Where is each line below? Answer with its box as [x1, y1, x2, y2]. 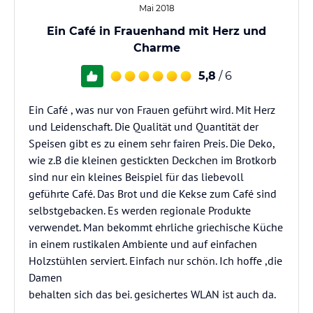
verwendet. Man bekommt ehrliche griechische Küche [29, 220, 283, 234]
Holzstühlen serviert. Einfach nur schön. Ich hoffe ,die [29, 254, 282, 268]
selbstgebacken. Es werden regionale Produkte [29, 203, 251, 217]
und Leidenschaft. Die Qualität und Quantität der [29, 119, 259, 133]
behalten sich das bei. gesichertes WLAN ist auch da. [29, 287, 276, 301]
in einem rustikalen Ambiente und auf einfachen [29, 237, 257, 251]
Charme [133, 41, 180, 54]
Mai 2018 [138, 3, 175, 13]
